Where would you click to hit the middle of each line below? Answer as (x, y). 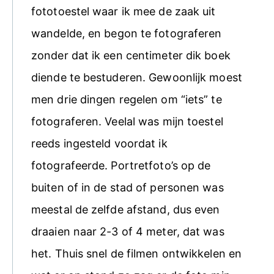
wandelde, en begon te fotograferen (127, 33)
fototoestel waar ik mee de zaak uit (124, 11)
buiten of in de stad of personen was (128, 187)
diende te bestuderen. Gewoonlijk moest (137, 77)
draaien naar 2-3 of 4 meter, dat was (128, 231)
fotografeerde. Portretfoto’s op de (121, 165)
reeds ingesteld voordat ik (99, 143)
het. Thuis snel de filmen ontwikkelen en (137, 253)
